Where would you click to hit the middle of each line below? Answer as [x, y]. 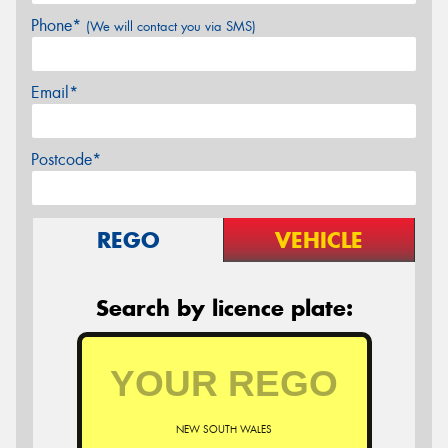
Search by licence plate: [224, 308]
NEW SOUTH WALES [224, 430]
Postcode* [66, 160]
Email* [54, 93]
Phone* [58, 26]
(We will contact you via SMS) [171, 27]
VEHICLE [319, 240]
